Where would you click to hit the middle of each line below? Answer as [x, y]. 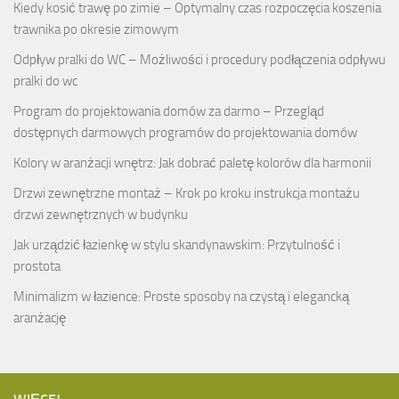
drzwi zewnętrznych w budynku [101, 214]
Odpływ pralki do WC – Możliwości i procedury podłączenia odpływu [199, 59]
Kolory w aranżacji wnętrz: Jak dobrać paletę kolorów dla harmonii [192, 163]
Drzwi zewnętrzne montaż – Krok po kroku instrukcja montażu [187, 193]
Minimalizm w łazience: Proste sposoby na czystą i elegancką [181, 296]
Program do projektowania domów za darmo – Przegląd [169, 111]
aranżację [40, 318]
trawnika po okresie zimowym [96, 29]
